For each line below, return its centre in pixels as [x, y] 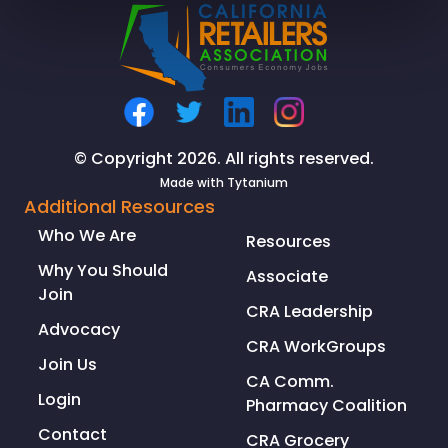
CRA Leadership [309, 312]
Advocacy [79, 330]
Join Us [67, 365]
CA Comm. [290, 382]
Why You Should [103, 271]
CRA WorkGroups [316, 347]
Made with [193, 183]
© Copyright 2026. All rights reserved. [224, 159]
